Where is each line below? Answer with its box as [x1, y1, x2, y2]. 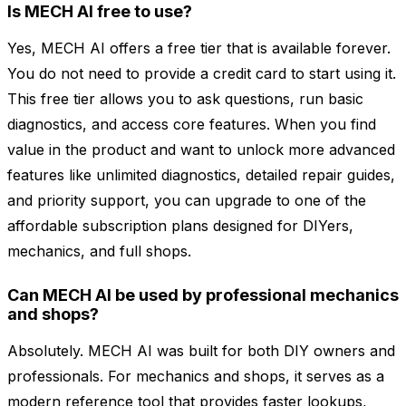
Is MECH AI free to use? [7, 2, 192, 22]
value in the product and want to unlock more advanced [7, 140, 395, 159]
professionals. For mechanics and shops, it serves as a [7, 367, 384, 386]
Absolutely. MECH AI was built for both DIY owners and [7, 342, 395, 361]
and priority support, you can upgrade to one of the [7, 191, 366, 210]
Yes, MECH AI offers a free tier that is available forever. [7, 39, 391, 58]
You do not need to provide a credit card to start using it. [7, 64, 396, 83]
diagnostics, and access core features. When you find [7, 115, 376, 134]
